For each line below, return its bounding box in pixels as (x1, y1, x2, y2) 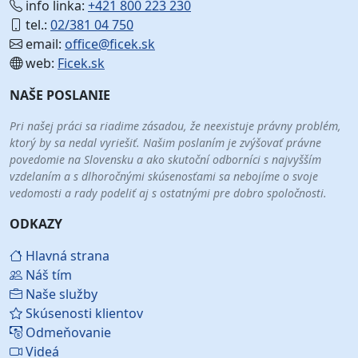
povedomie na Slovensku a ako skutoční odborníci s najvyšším (10, 152, 321, 168)
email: (22, 35, 65, 54)
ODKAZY (10, 215, 62, 233)
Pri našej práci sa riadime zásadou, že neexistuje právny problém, (10, 118, 341, 134)
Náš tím (22, 266, 72, 284)
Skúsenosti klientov (22, 304, 143, 323)
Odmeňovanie (22, 324, 111, 342)
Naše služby (22, 285, 97, 304)
